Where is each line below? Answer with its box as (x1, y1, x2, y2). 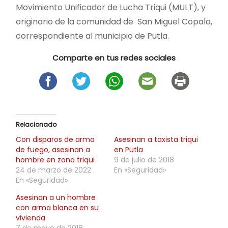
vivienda (16, 212, 45, 223)
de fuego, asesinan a (16, 144, 90, 155)
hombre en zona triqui (16, 154, 95, 165)
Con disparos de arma (16, 134, 95, 145)
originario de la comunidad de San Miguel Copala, (16, 15, 212, 27)
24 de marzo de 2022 (16, 164, 91, 175)
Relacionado (16, 120, 56, 129)
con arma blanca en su (16, 202, 99, 213)
